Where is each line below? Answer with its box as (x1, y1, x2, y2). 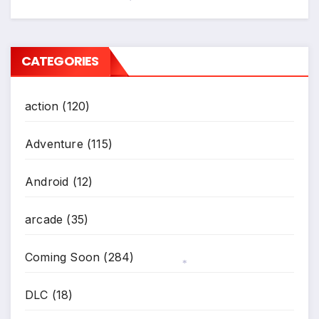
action (25, 98, 59, 113)
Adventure (25, 136, 83, 151)
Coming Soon (25, 249, 100, 264)
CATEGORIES (21, 51, 98, 70)
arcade (25, 211, 63, 226)
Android (25, 174, 69, 189)
